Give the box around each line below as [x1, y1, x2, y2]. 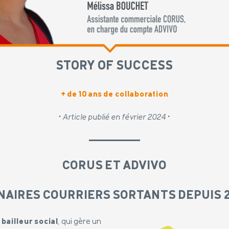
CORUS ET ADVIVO [62, 160, 167, 172]
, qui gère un [58, 217, 102, 226]
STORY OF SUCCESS [56, 60, 173, 73]
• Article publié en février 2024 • [59, 113, 170, 122]
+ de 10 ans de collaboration [60, 90, 169, 99]
